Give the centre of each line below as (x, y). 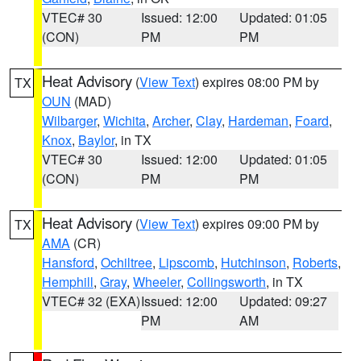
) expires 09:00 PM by (257, 224)
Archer (171, 120)
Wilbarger (69, 120)
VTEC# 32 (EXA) (91, 301)
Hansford (68, 262)
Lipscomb (187, 262)
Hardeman (258, 120)
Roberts (315, 262)
